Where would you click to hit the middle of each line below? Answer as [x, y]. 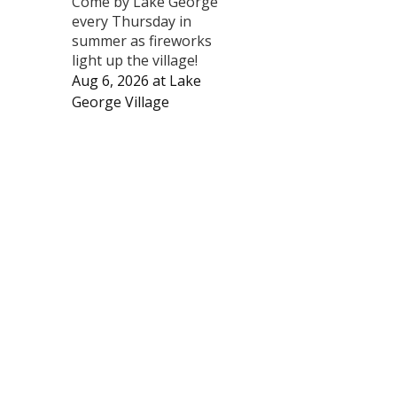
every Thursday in [132, 21]
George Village [121, 101]
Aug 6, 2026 [110, 80]
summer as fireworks [142, 40]
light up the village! [135, 60]
